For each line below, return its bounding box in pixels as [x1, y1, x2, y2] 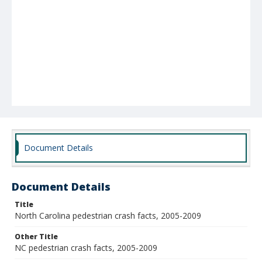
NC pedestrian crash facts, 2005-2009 [15, 242, 157, 253]
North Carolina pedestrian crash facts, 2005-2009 [15, 210, 201, 221]
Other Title [15, 232, 58, 242]
